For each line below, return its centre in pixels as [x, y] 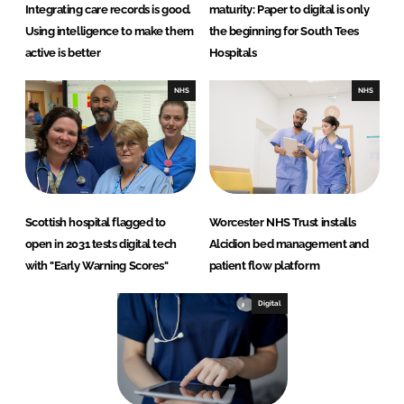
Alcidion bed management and [289, 244]
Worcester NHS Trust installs [282, 223]
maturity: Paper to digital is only [289, 10]
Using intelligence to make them [109, 32]
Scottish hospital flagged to [95, 223]
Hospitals [233, 53]
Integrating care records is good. [108, 10]
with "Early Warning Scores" [96, 266]
